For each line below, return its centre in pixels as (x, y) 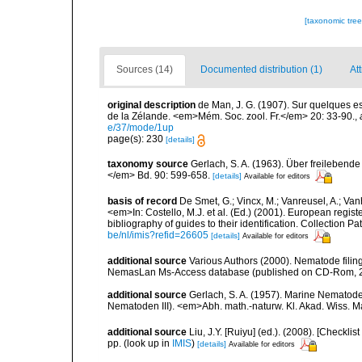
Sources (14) (145, 70)
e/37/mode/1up (141, 128)
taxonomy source (148, 164)
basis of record (142, 201)
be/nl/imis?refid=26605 (158, 236)
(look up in (147, 344)
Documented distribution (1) (261, 70)
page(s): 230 (137, 139)
